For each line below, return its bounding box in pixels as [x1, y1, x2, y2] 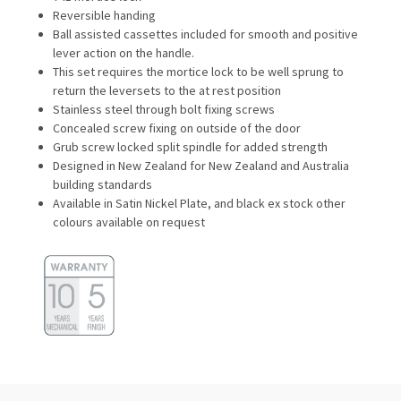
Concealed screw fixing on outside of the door [53, 120, 302, 137]
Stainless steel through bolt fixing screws [53, 101, 276, 118]
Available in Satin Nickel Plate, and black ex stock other [53, 195, 346, 212]
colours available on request [53, 214, 206, 231]
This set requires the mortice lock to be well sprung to [53, 64, 345, 81]
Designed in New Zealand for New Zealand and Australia [53, 158, 350, 175]
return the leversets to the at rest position [53, 82, 282, 99]
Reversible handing [53, 7, 159, 24]
